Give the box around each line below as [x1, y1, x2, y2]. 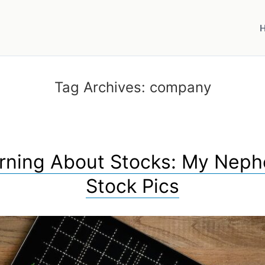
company [149, 79, 211, 96]
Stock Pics [86, 174, 179, 198]
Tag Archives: [54, 79, 150, 96]
